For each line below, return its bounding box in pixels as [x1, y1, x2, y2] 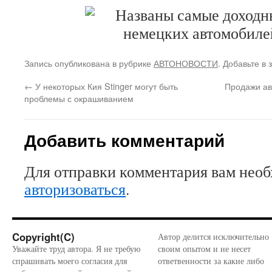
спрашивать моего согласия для [12, 255, 127, 267]
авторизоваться [24, 178, 126, 199]
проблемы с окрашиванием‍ [24, 92, 134, 104]
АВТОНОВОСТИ [154, 56, 218, 69]
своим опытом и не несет [158, 243, 251, 254]
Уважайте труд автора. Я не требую [12, 243, 140, 254]
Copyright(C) [12, 229, 75, 244]
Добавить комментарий [24, 128, 225, 152]
